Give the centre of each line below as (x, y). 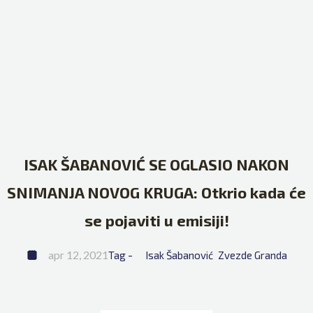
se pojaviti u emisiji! (156, 220)
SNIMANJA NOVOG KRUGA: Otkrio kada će (156, 192)
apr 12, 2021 (78, 255)
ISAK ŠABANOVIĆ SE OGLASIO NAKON (156, 165)
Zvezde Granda (252, 255)
